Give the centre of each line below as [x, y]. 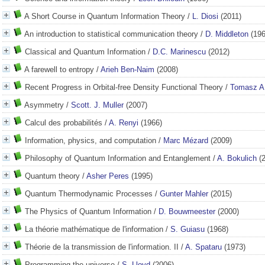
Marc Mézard [186, 140]
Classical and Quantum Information [85, 52]
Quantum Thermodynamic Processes [89, 194]
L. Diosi [205, 16]
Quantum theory [52, 176]
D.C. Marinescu [179, 52]
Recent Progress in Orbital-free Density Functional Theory [124, 87]
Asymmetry [44, 105]
